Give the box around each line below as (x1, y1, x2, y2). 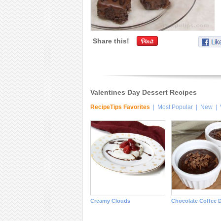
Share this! (92, 37, 129, 45)
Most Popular (157, 104, 193, 110)
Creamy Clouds (90, 198, 130, 204)
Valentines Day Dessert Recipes (90, 88, 197, 96)
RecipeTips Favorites (90, 104, 150, 110)
